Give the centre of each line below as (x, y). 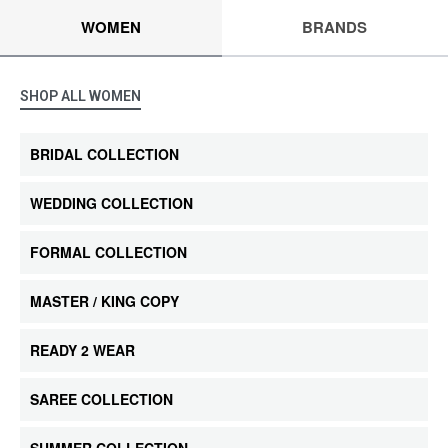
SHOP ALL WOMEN (80, 96)
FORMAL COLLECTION (108, 252)
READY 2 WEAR (82, 350)
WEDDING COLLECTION (111, 203)
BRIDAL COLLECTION (104, 154)
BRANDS (335, 27)
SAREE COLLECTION (101, 399)
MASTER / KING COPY (104, 301)
